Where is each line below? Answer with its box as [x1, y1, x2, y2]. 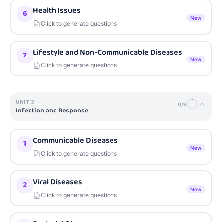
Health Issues [33, 4, 81, 17]
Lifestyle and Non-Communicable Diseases [33, 46, 182, 58]
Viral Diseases [33, 176, 82, 188]
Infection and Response [16, 105, 88, 116]
